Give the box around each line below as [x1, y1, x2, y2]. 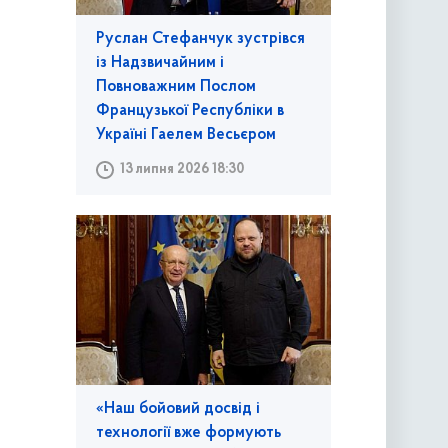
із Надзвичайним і [95, 55, 224, 72]
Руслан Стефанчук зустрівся [95, 31, 305, 48]
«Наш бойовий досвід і [95, 401, 260, 418]
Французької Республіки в [95, 103, 284, 120]
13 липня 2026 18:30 [119, 162, 244, 178]
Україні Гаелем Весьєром [95, 127, 276, 144]
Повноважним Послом [95, 79, 256, 96]
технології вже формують [95, 425, 281, 442]
